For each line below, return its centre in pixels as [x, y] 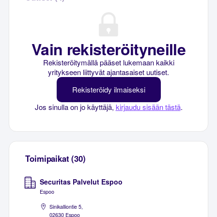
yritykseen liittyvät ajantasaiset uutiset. [108, 72]
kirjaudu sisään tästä [148, 107]
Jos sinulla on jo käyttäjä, [75, 107]
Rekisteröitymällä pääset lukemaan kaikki [108, 62]
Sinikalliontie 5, [66, 206]
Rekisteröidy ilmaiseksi [108, 90]
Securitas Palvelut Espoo [81, 182]
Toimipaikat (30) [55, 158]
